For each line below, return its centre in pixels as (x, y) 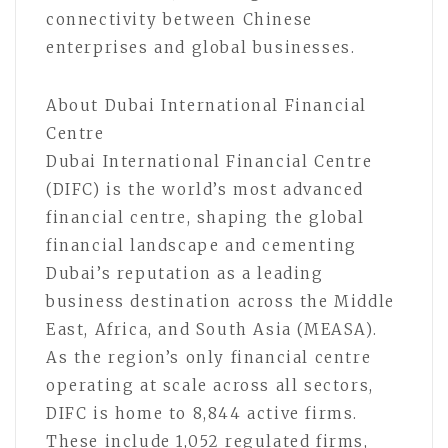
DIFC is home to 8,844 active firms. (202, 413)
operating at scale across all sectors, (210, 385)
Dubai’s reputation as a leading (185, 273)
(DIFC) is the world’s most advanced (205, 189)
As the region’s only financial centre (209, 357)
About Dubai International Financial (207, 105)
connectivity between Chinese (179, 19)
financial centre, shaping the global (205, 217)
